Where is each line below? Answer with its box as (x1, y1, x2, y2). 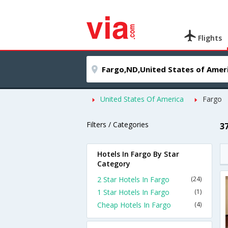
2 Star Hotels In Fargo (97, 175, 169, 184)
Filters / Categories (87, 120, 149, 129)
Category (97, 159, 130, 168)
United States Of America (100, 94, 184, 104)
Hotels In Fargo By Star (97, 149, 179, 159)
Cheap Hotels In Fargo (97, 200, 171, 210)
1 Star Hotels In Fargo (97, 187, 169, 197)
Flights (196, 33, 222, 43)
